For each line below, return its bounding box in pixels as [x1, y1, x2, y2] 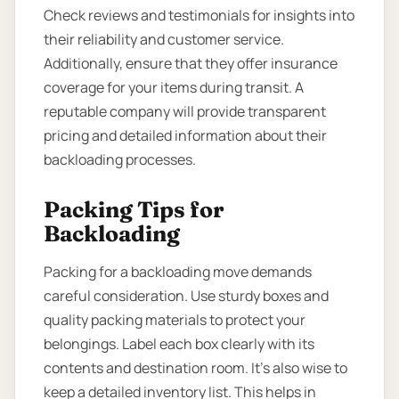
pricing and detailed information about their [44, 126, 327, 146]
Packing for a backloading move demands [44, 262, 312, 282]
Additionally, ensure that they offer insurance [44, 53, 338, 74]
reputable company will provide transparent [44, 102, 326, 122]
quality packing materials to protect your [44, 310, 305, 330]
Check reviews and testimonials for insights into [44, 5, 354, 26]
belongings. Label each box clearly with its [44, 334, 314, 354]
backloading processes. [44, 150, 196, 170]
